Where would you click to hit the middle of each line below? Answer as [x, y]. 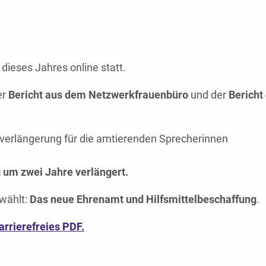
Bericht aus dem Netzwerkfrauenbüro [98, 94]
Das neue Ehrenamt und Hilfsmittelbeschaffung [143, 199]
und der [208, 94]
